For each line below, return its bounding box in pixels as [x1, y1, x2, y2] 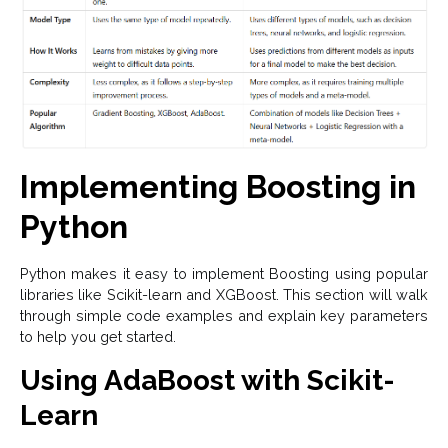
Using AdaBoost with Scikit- [20, 364, 395, 398]
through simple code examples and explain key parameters [20, 307, 428, 325]
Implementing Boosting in [20, 168, 416, 206]
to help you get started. [20, 328, 176, 346]
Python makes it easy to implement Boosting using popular [20, 265, 428, 283]
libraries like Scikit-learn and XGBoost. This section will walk [20, 286, 428, 304]
